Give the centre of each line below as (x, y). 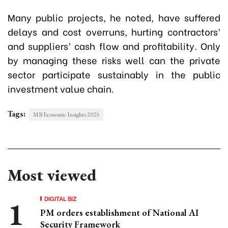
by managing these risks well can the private (114, 60)
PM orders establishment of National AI (119, 213)
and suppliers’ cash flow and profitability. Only (114, 46)
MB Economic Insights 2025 (66, 115)
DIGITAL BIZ (61, 198)
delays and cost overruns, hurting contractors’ (114, 32)
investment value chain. (61, 89)
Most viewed (52, 175)
